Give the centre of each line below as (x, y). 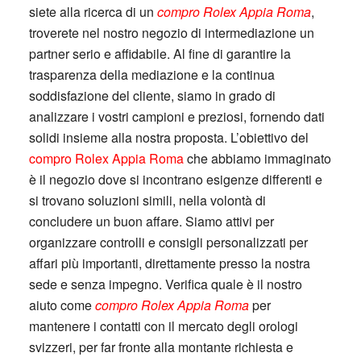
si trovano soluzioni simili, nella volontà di (147, 200)
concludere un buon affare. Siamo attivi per (151, 221)
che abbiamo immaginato (257, 158)
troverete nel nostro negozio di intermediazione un (171, 33)
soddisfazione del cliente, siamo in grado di (152, 95)
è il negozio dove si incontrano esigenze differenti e (175, 179)
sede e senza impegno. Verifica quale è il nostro (165, 284)
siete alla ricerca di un (93, 12)
